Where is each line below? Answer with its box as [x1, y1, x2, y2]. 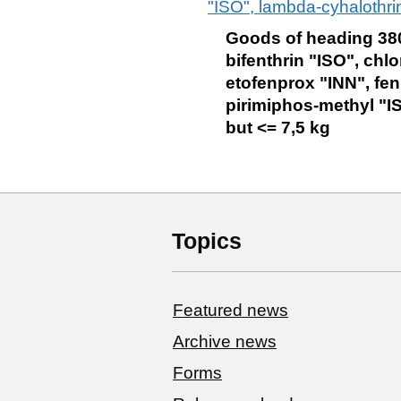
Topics [172, 227, 242, 253]
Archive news [173, 331, 277, 351]
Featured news [173, 300, 288, 320]
